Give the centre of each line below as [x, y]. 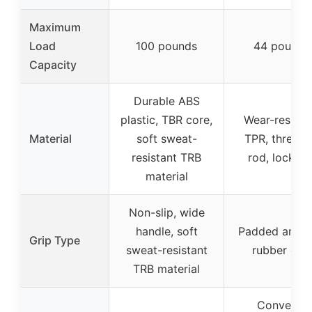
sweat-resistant [166, 250]
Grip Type [55, 241]
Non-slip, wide [166, 213]
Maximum [55, 28]
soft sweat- [166, 139]
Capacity [53, 65]
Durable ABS [166, 101]
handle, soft [166, 232]
